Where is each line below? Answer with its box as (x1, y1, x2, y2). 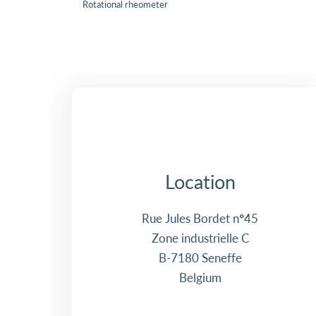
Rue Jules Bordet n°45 (142, 211, 259, 226)
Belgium (178, 270, 221, 286)
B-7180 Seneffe (158, 250, 242, 266)
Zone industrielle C (151, 231, 249, 246)
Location (164, 170, 236, 194)
